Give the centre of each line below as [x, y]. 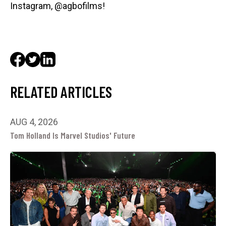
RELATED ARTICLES [61, 92]
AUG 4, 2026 [34, 122]
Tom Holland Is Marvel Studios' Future [73, 135]
